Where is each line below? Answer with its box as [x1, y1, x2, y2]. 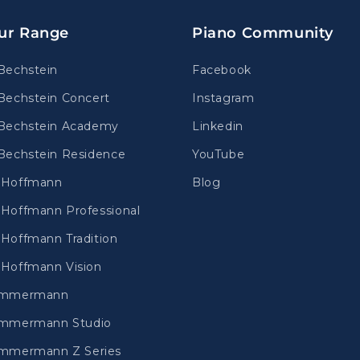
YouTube [192, 147, 245, 162]
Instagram [192, 91, 255, 105]
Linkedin [192, 119, 243, 133]
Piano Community [192, 24, 333, 42]
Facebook [192, 63, 252, 77]
